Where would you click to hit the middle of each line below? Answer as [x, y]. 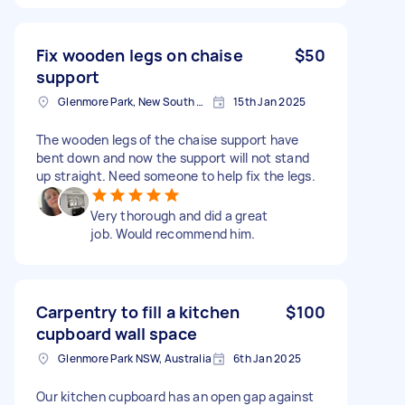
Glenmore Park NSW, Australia [135, 358]
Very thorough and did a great [179, 215]
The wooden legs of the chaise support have [168, 139]
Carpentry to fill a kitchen [138, 311]
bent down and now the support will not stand [173, 157]
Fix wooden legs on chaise [140, 55]
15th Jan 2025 [270, 101]
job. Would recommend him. [173, 233]
